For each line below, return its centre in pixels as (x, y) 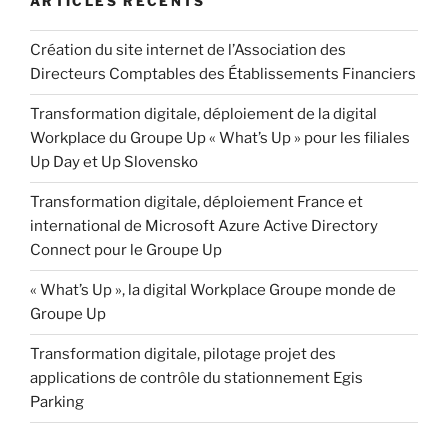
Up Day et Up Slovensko (114, 162)
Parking (57, 402)
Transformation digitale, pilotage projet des (183, 354)
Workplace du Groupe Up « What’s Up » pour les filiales (220, 138)
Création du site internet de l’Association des (188, 50)
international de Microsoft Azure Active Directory (204, 226)
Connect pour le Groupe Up (126, 250)
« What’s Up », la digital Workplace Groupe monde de (213, 290)
